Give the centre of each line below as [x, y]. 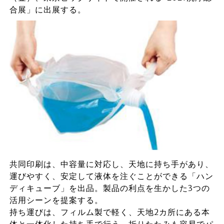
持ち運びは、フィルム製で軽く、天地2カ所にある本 [109, 212]
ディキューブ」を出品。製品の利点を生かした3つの [109, 188]
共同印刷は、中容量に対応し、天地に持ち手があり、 [111, 164]
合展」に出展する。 [47, 9]
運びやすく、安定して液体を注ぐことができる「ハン [111, 176]
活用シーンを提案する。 [56, 200]
